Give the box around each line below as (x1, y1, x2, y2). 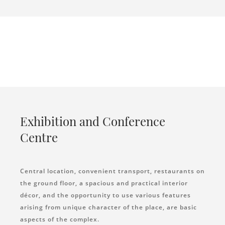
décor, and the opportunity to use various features (20, 190, 191, 199)
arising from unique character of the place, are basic (20, 202, 197, 211)
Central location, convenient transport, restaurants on (20, 166, 205, 175)
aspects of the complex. (20, 214, 99, 223)
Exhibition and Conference (20, 113, 165, 129)
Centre (20, 129, 58, 145)
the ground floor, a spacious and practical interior (20, 178, 188, 187)
